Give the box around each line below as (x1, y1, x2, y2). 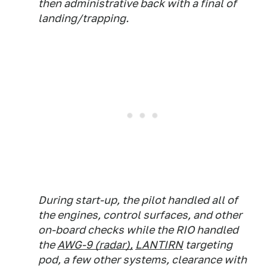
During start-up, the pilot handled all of (38, 194, 238, 206)
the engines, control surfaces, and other (38, 209, 242, 221)
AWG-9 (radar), (57, 238, 133, 251)
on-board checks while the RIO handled (38, 223, 238, 236)
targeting (183, 238, 232, 251)
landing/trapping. (38, 12, 129, 24)
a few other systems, (63, 253, 169, 266)
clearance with (169, 253, 247, 266)
